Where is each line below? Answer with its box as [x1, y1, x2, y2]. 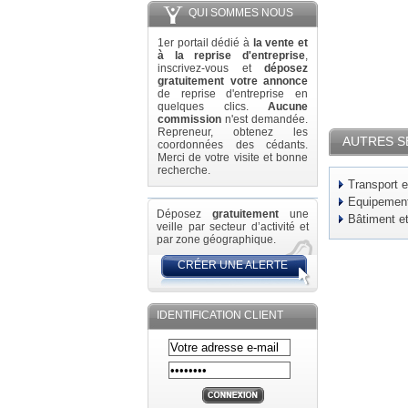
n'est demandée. [221, 113, 308, 126]
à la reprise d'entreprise [158, 49, 305, 62]
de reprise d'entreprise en [158, 87, 308, 100]
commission [158, 113, 221, 126]
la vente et [252, 36, 309, 49]
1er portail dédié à [158, 36, 253, 49]
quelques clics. [158, 100, 268, 113]
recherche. [158, 164, 210, 177]
